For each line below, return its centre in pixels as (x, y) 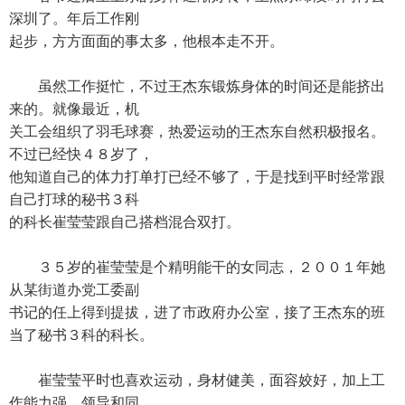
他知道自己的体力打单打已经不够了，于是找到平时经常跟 (197, 177)
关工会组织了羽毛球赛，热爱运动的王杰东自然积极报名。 (197, 132)
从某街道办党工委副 (74, 290)
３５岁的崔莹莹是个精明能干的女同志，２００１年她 (197, 267)
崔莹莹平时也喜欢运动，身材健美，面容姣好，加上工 (197, 380)
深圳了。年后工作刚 (74, 19)
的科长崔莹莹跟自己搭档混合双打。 (125, 222)
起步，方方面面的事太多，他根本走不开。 (146, 41)
